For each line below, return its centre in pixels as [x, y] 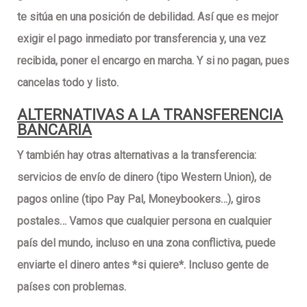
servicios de [47, 177]
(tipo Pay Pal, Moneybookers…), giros [170, 199]
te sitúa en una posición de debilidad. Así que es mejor [148, 16]
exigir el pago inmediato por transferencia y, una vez [142, 38]
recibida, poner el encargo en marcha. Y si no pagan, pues [153, 60]
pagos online [48, 199]
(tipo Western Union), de [212, 177]
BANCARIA [54, 130]
